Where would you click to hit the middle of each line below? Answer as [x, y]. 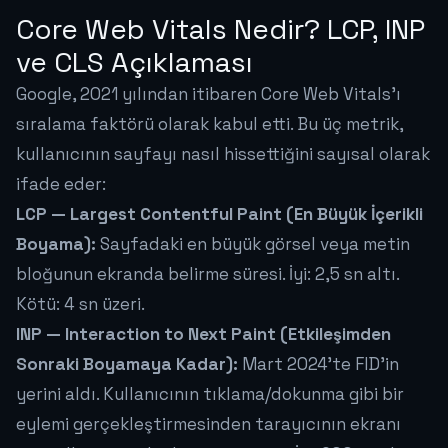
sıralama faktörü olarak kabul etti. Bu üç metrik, [209, 124]
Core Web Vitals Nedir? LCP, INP [220, 29]
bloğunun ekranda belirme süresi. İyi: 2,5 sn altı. [207, 274]
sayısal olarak [371, 154]
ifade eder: [61, 184]
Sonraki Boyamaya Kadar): [127, 364]
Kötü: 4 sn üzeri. [80, 304]
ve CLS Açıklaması [134, 62]
